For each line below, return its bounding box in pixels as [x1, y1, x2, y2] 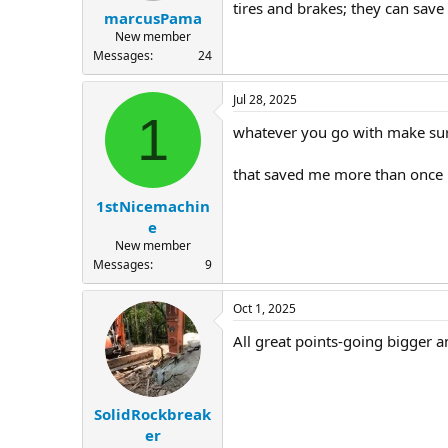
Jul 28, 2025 [233, 91, 297, 109]
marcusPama [103, 8, 202, 29]
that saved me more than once [233, 164, 443, 185]
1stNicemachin [95, 195, 210, 216]
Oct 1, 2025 [233, 299, 296, 317]
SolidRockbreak [94, 404, 211, 425]
